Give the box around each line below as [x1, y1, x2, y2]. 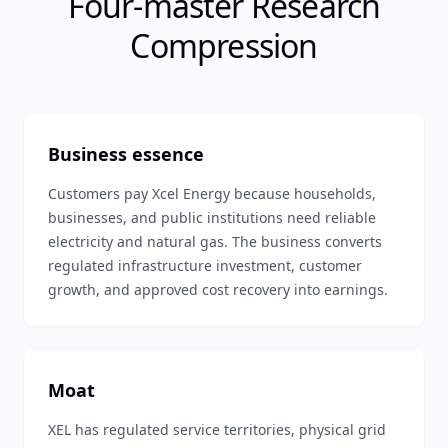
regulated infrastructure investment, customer [48, 256, 362, 275]
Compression [130, 24, 318, 67]
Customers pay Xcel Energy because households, [48, 184, 376, 203]
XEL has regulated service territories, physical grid [48, 420, 386, 439]
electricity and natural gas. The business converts [48, 232, 382, 251]
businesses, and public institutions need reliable [48, 208, 376, 227]
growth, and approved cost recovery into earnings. [48, 280, 388, 299]
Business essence [48, 142, 204, 166]
